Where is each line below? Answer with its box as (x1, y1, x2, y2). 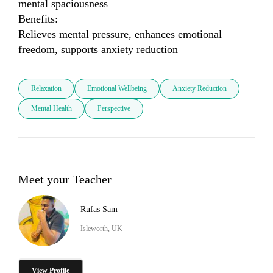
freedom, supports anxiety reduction (18, 43, 178, 56)
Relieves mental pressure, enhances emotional (18, 28, 222, 41)
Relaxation (31, 84, 62, 93)
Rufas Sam (80, 204, 118, 214)
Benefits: (18, 13, 58, 26)
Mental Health (31, 104, 72, 113)
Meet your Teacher (18, 172, 112, 186)
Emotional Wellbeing (87, 84, 147, 93)
